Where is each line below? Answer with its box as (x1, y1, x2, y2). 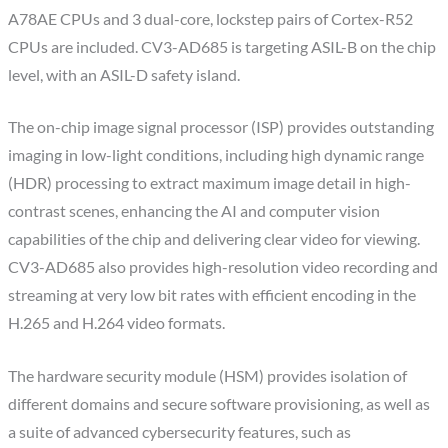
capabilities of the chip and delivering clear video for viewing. (8, 230, 421, 249)
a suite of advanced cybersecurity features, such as (8, 423, 352, 442)
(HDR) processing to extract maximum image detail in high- (8, 174, 412, 193)
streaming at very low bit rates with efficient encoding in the (8, 286, 417, 305)
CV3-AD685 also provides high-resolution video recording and (8, 258, 439, 277)
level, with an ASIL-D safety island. (8, 65, 241, 84)
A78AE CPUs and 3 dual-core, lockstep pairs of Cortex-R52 (8, 9, 414, 28)
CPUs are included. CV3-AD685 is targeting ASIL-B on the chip (8, 37, 437, 56)
